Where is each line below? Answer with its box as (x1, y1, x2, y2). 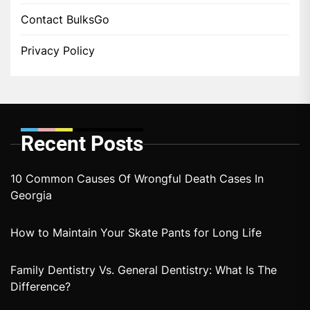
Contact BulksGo (21, 12, 109, 27)
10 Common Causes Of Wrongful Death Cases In (10, 172, 264, 186)
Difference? (10, 280, 71, 294)
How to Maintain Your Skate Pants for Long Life (10, 226, 262, 240)
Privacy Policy (21, 44, 95, 58)
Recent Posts (21, 131, 143, 156)
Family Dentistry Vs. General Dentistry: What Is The (10, 263, 277, 277)
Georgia (10, 188, 52, 203)
